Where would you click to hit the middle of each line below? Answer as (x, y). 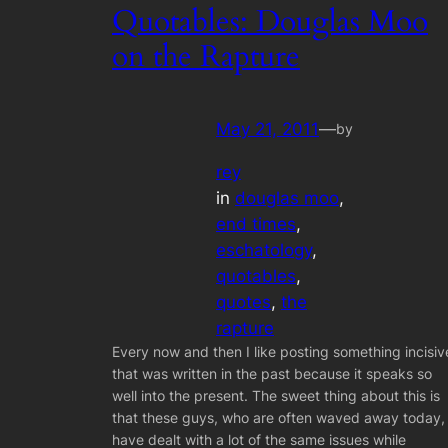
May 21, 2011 (267, 129)
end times (256, 223)
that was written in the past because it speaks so (272, 373)
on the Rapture (206, 56)
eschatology (264, 249)
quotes (243, 301)
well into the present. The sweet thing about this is (276, 395)
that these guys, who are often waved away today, (278, 417)
